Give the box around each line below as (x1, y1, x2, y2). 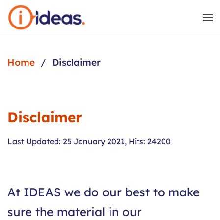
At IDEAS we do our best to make (7, 185, 200, 200)
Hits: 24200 (129, 137, 171, 147)
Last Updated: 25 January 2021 (7, 137, 125, 147)
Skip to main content (17, 18, 96, 28)
